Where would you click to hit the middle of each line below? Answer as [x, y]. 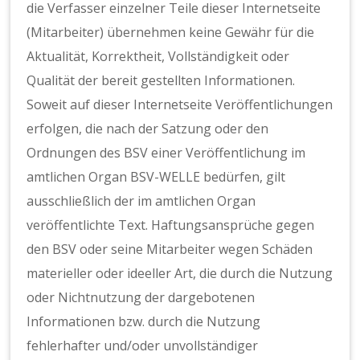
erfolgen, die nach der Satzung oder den [148, 129]
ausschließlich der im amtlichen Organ [141, 201]
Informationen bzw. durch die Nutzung [144, 322]
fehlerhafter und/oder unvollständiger [143, 346]
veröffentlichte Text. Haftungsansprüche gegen [171, 225]
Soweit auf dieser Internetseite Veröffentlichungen [180, 105]
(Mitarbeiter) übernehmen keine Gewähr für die [171, 33]
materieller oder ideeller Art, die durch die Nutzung [180, 274]
